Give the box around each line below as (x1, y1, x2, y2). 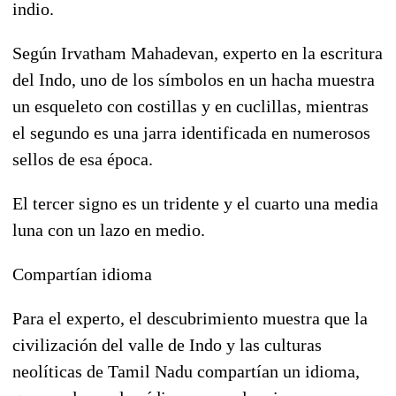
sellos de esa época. (12, 148, 153, 169)
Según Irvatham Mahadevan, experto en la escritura (12, 42, 383, 63)
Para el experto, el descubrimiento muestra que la (12, 308, 368, 328)
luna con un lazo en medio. (12, 219, 205, 240)
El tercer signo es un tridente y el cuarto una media (12, 193, 378, 213)
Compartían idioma (12, 263, 152, 284)
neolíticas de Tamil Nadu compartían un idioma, (12, 361, 360, 381)
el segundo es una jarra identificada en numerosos (12, 122, 370, 142)
